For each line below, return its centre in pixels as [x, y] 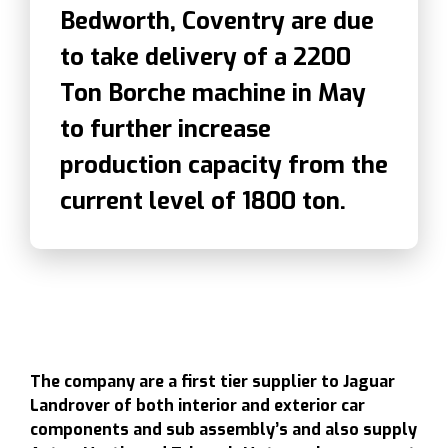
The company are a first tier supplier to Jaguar [212, 382]
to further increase [165, 128]
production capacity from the [224, 164]
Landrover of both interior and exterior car [197, 406]
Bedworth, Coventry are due [217, 20]
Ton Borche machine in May [213, 92]
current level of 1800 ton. [203, 200]
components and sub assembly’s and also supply [223, 430]
